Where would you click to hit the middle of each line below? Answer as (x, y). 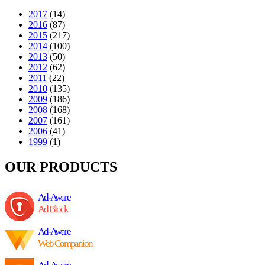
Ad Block (53, 209)
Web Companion (65, 243)
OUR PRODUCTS (61, 167)
